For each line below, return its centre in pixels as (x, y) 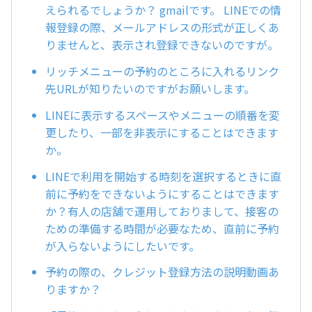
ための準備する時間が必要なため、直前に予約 (162, 228)
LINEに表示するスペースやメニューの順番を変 (163, 115)
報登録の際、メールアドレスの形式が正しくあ (162, 28)
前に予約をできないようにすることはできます (162, 193)
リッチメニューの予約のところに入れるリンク (162, 71)
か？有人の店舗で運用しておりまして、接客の (162, 211)
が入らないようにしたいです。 (123, 245)
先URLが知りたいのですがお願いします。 (150, 89)
